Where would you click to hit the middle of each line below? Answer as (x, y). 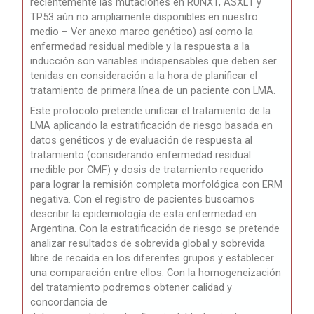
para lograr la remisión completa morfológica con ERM (157, 185)
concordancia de (69, 302)
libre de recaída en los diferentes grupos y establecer (152, 258)
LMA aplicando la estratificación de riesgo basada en (152, 126)
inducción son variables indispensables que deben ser (154, 61)
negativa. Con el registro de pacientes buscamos (143, 199)
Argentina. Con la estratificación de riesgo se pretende (155, 229)
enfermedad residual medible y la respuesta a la (140, 47)
